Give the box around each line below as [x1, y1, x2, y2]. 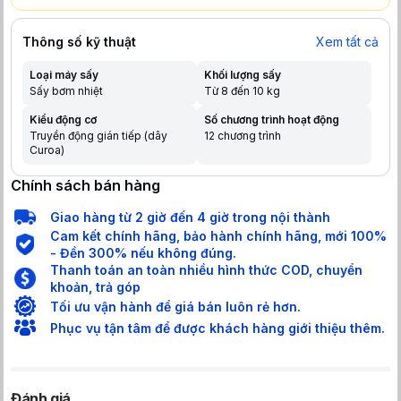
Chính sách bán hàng [11, 176, 160, 194]
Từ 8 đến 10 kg [204, 84, 280, 98]
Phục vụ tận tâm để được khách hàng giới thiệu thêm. [50, 320, 385, 336]
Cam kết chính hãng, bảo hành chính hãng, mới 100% [50, 228, 387, 243]
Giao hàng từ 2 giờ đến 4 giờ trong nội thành [50, 209, 330, 225]
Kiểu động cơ [30, 113, 97, 126]
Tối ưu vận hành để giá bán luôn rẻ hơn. [50, 298, 301, 314]
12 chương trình [204, 129, 281, 142]
